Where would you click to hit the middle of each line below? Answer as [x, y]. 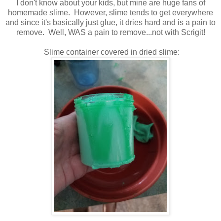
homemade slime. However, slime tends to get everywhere [110, 12]
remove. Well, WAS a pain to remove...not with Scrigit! [110, 32]
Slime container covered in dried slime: [110, 52]
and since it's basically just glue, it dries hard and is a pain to [110, 22]
